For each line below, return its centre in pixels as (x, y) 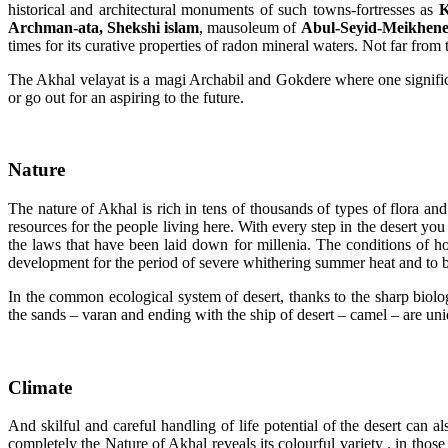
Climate (40, 387)
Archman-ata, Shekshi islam (104, 27)
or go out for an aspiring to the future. (126, 97)
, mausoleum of (250, 27)
